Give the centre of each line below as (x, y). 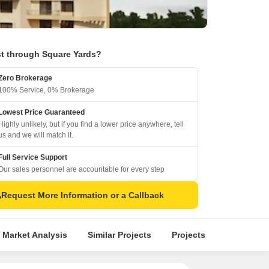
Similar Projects (119, 235)
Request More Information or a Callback (83, 195)
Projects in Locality (211, 235)
